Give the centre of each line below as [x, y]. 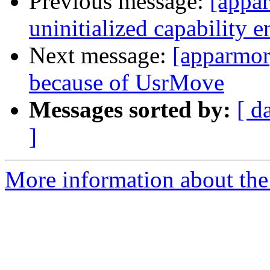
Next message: [101, 55]
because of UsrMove [127, 83]
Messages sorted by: [130, 110]
